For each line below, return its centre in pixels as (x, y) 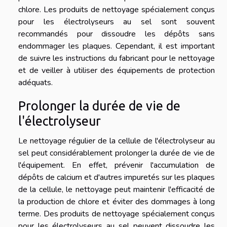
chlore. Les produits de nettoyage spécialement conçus (117, 10)
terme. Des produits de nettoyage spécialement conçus (117, 214)
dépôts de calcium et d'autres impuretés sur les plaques (117, 178)
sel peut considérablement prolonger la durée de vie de (117, 153)
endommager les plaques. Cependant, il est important (117, 46)
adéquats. (35, 83)
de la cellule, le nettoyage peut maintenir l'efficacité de (117, 190)
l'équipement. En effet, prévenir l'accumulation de (117, 165)
